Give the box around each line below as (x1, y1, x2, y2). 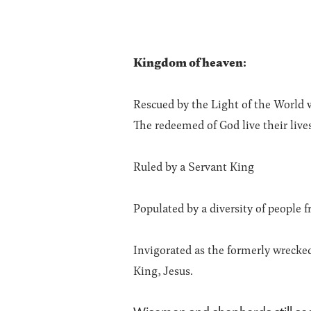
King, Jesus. (133, 262, 193, 278)
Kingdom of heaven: (133, 53, 246, 70)
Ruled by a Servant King (133, 158, 254, 174)
